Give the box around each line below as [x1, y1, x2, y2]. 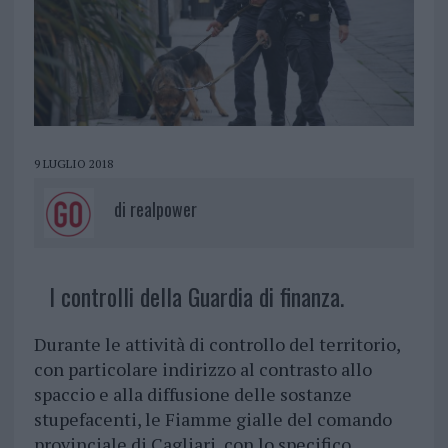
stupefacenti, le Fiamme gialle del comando [33, 407, 392, 432]
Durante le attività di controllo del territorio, [33, 332, 400, 357]
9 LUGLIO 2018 [33, 156, 113, 172]
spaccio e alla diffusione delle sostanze [33, 382, 352, 407]
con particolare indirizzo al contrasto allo [33, 357, 372, 382]
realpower [129, 196, 197, 223]
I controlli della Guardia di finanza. [48, 278, 344, 315]
